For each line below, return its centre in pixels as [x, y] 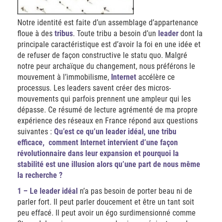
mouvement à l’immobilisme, [64, 77]
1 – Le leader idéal [48, 191]
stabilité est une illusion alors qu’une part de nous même [109, 165]
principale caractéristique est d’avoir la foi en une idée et [109, 45]
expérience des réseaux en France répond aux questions [108, 121]
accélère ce [156, 77]
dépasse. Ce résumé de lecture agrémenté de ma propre [108, 110]
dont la [191, 34]
